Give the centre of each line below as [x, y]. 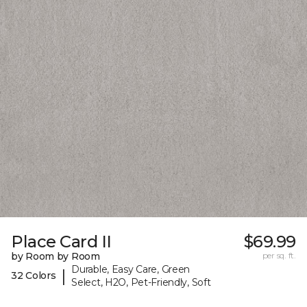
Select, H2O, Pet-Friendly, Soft [141, 282]
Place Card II [61, 241]
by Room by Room [56, 256]
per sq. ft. [279, 255]
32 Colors [34, 276]
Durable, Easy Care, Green [131, 269]
